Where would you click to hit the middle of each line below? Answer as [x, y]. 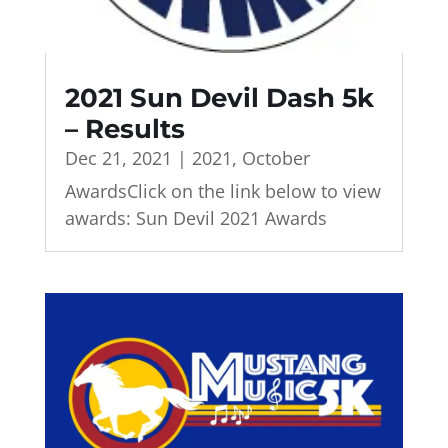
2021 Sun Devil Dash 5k [219, 97]
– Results [124, 128]
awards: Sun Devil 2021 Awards [195, 217]
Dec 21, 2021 [118, 157]
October [275, 157]
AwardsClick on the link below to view [222, 190]
